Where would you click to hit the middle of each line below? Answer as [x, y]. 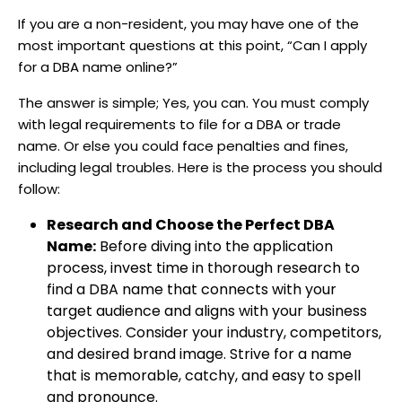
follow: [41, 189]
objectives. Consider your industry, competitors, [214, 333]
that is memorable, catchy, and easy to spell [204, 376]
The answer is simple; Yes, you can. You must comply [193, 103]
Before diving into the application [214, 247]
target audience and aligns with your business [207, 311]
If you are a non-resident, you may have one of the [188, 24]
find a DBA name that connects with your [192, 290]
